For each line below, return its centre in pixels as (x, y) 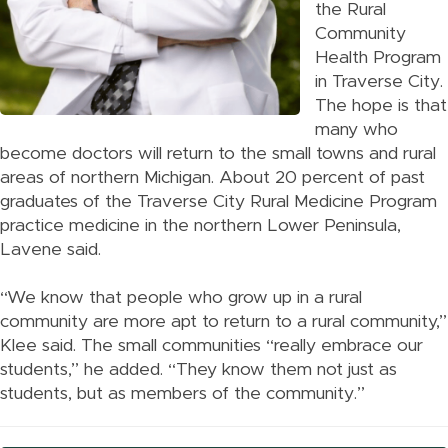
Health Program (378, 58)
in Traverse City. (379, 82)
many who (356, 130)
